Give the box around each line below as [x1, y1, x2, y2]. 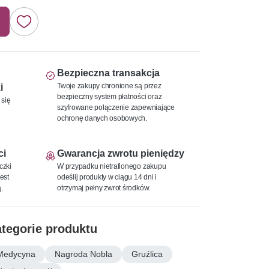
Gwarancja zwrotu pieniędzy [57, 147, 184, 159]
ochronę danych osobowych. [57, 113, 147, 122]
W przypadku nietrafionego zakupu [57, 161, 166, 171]
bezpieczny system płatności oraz [57, 91, 162, 101]
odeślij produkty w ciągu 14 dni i [57, 172, 157, 181]
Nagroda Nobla [55, 248, 112, 259]
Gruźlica [131, 248, 163, 259]
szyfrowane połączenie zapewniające [57, 102, 175, 112]
